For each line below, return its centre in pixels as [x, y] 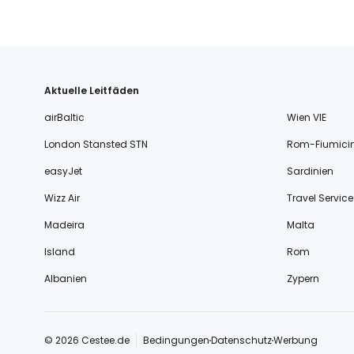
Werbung [296, 340]
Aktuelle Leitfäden [92, 90]
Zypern [303, 279]
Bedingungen [176, 340]
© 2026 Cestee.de [87, 340]
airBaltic [64, 117]
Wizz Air [62, 198]
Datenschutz [241, 340]
